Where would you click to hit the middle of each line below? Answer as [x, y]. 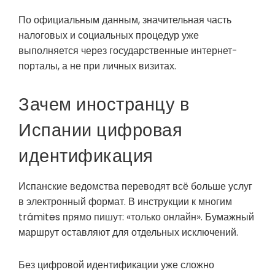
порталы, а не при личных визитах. [97, 66]
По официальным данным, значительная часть [125, 20]
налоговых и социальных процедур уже [109, 35]
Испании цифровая [100, 130]
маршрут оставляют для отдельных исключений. [128, 232]
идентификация [86, 156]
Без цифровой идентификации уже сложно [116, 265]
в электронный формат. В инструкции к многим [125, 201]
